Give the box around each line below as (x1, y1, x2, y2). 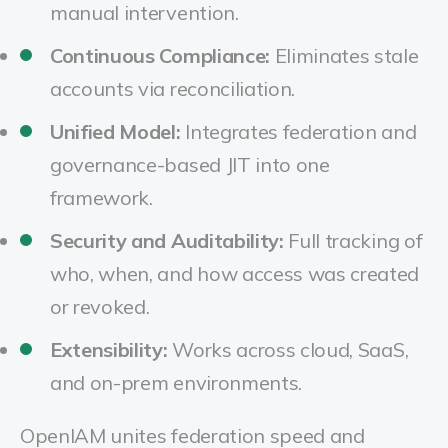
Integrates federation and (180, 119, 417, 144)
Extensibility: (50, 337, 168, 362)
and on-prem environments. (50, 370, 302, 395)
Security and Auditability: (50, 228, 284, 253)
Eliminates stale (269, 43, 419, 68)
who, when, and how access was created (50, 261, 420, 286)
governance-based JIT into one (50, 152, 330, 177)
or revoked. (50, 294, 150, 319)
